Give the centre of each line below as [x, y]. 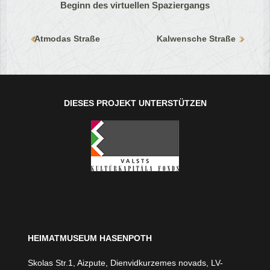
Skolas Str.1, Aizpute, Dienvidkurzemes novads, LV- [126, 262]
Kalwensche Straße [196, 38]
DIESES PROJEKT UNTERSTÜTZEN [135, 103]
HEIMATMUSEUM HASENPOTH [90, 238]
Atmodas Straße [67, 38]
